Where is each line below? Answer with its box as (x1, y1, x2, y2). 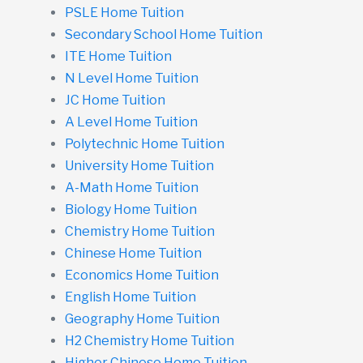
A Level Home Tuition (65, 113, 198, 130)
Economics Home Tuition (65, 267, 219, 283)
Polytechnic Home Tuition (65, 135, 224, 152)
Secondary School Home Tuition (65, 26, 263, 42)
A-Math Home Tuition (65, 179, 199, 195)
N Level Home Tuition (65, 70, 199, 86)
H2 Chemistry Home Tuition (65, 332, 234, 348)
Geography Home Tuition (65, 310, 220, 327)
